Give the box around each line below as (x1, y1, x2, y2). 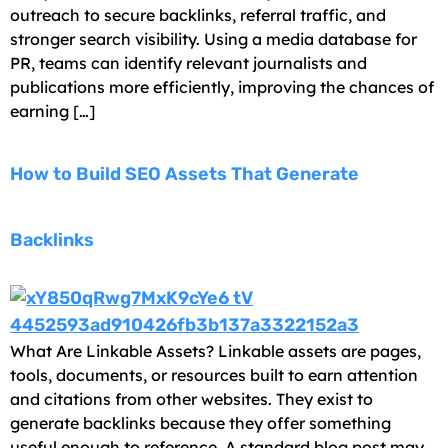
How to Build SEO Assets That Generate (10, 162, 359, 185)
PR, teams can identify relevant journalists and (10, 52, 367, 73)
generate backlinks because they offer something (10, 412, 391, 433)
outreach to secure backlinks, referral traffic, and (10, 4, 386, 25)
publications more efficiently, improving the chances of (10, 76, 434, 97)
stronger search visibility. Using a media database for (10, 28, 417, 49)
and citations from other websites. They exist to (10, 388, 373, 409)
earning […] (10, 100, 95, 121)
